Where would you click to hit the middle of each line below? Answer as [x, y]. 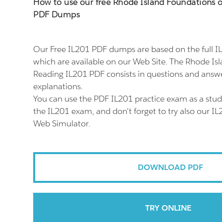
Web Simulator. [62, 123]
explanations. [58, 86]
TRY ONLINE [168, 208]
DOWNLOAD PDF [170, 167]
